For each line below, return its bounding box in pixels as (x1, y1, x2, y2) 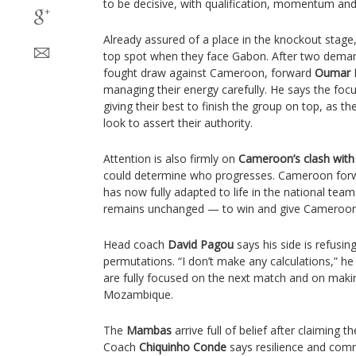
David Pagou (168, 237, 234, 252)
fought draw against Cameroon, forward (103, 65, 315, 80)
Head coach (103, 237, 168, 252)
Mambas (126, 323, 172, 338)
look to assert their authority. (103, 115, 253, 130)
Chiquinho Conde (139, 339, 226, 354)
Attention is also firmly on (103, 151, 238, 166)
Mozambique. (103, 287, 173, 302)
